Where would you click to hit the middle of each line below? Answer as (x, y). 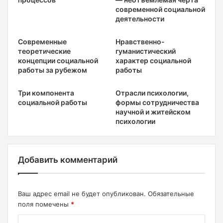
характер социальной (153, 60)
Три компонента (46, 93)
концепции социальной (58, 60)
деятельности (140, 19)
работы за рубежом (53, 70)
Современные (42, 42)
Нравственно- (140, 42)
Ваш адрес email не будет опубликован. (82, 194)
